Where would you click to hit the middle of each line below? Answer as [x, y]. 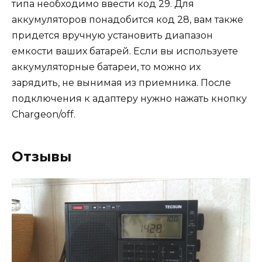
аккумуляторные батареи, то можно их [106, 67]
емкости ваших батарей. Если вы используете [125, 51]
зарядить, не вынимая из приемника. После [121, 83]
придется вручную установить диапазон [112, 36]
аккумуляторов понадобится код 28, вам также [127, 20]
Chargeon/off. [44, 115]
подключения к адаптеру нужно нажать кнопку [129, 99]
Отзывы [42, 157]
